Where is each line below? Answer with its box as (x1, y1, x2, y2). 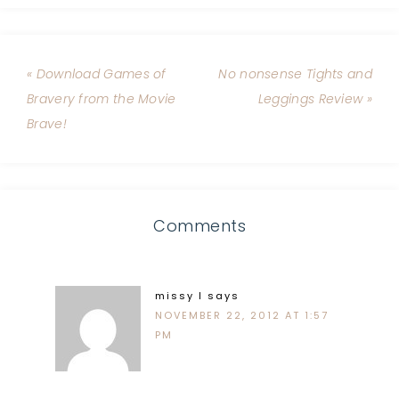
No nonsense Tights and (218, 65, 372, 83)
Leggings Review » (257, 90, 372, 108)
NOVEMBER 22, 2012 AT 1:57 (155, 308, 329, 322)
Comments (153, 215, 246, 237)
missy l (155, 289, 203, 303)
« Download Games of (27, 65, 167, 83)
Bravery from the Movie (27, 90, 176, 108)
